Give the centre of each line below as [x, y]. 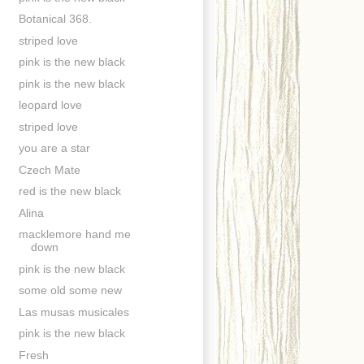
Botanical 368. [55, 19]
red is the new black [69, 191]
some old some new [70, 290]
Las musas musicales [74, 312]
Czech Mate [49, 169]
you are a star [54, 148]
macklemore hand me [74, 234]
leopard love [50, 105]
